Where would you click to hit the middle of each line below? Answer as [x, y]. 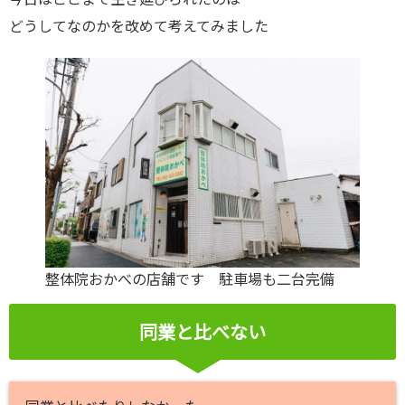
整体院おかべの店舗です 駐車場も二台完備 [197, 279]
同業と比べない [202, 332]
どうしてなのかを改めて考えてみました [139, 26]
